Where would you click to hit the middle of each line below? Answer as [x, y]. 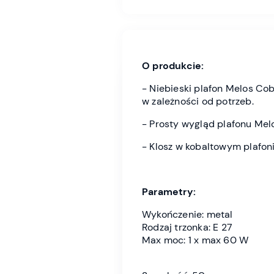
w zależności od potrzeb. [199, 101]
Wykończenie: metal [187, 214]
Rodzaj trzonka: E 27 [187, 227]
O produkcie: [173, 65]
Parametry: [169, 191]
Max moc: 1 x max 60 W [195, 240]
